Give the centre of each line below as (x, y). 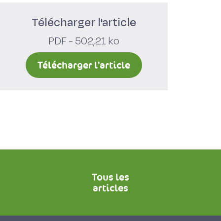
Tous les (110, 177)
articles (110, 188)
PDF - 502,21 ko (84, 41)
